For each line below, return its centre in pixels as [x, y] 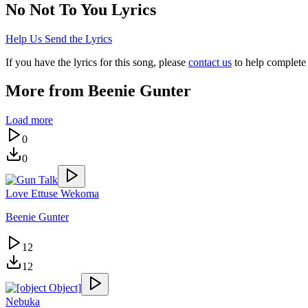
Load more [29, 120]
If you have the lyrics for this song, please [96, 62]
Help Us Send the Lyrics [59, 38]
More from [47, 91]
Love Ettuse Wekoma [52, 194]
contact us [210, 62]
